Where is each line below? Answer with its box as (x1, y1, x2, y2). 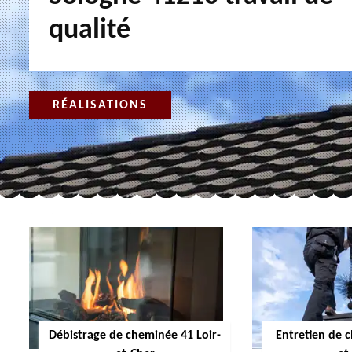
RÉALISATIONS (53, 99, 148, 112)
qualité (49, 16, 130, 45)
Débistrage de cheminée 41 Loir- (49, 329, 222, 342)
